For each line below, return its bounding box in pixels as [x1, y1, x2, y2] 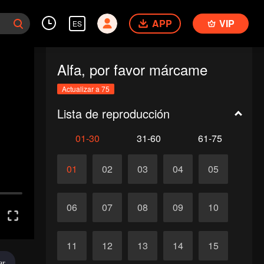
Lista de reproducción [57, 105, 170, 122]
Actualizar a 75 [61, 84, 110, 94]
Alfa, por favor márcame [57, 59, 207, 80]
